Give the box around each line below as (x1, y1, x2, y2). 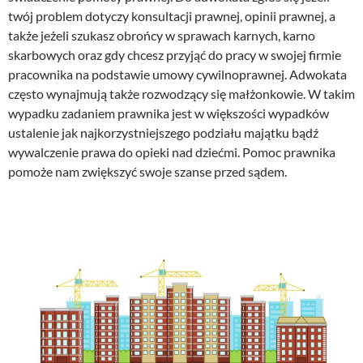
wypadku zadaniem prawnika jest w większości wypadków (8, 105, 329, 122)
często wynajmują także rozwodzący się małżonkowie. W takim (8, 86, 355, 102)
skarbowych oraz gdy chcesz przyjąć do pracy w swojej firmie (8, 47, 341, 63)
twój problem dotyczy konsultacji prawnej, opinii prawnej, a (8, 8, 335, 24)
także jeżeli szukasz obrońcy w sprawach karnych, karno (8, 28, 315, 44)
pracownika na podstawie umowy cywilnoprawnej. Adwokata (8, 66, 347, 83)
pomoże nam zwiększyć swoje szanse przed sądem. (8, 164, 287, 180)
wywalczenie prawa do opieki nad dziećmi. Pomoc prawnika (8, 144, 335, 160)
